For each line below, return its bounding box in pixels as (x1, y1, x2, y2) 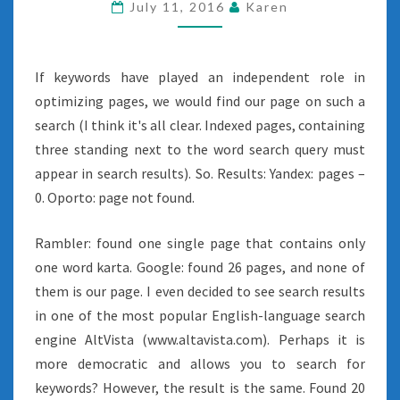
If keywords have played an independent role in (35, 68, 365, 86)
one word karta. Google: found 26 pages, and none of (35, 258, 365, 276)
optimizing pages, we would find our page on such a (35, 92, 365, 110)
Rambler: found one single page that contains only (35, 234, 365, 252)
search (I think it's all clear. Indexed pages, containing (35, 116, 365, 134)
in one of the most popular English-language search (35, 306, 365, 324)
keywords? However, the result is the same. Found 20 (35, 379, 365, 396)
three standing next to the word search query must (35, 140, 365, 158)
